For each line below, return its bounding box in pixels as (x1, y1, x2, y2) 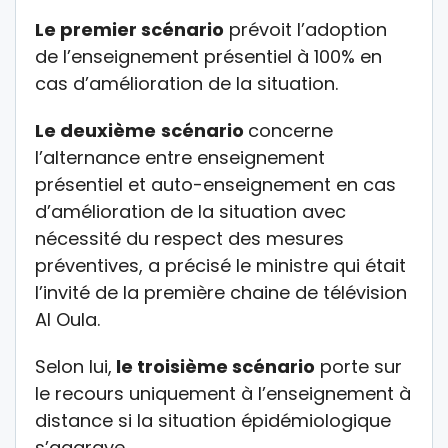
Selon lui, (35, 354, 112, 380)
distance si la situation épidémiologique (35, 408, 391, 434)
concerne (248, 118, 333, 144)
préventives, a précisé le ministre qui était (35, 253, 406, 279)
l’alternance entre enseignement (35, 145, 325, 171)
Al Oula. (35, 307, 100, 333)
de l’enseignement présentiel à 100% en (35, 44, 382, 70)
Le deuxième (35, 118, 156, 144)
